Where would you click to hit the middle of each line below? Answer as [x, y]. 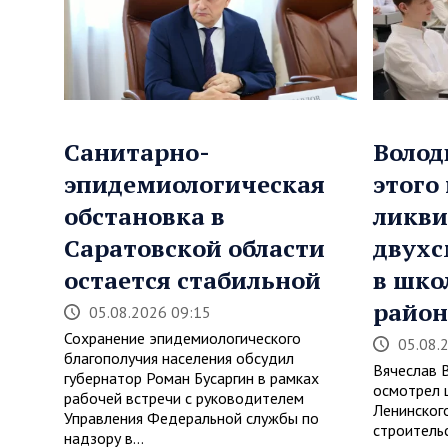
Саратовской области [194, 247]
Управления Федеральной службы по [191, 417]
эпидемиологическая [194, 183]
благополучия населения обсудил [179, 357]
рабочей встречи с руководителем [184, 397]
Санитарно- [137, 151]
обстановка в [144, 215]
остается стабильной [192, 279]
